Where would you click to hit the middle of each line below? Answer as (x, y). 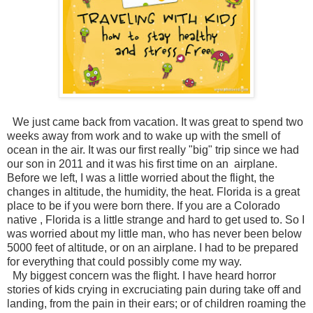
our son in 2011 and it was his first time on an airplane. (142, 164)
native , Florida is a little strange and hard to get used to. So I (156, 220)
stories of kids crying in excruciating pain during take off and (154, 290)
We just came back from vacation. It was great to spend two (155, 122)
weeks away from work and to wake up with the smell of (144, 136)
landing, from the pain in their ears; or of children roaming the (156, 304)
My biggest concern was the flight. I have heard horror (141, 276)
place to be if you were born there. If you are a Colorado (144, 206)
